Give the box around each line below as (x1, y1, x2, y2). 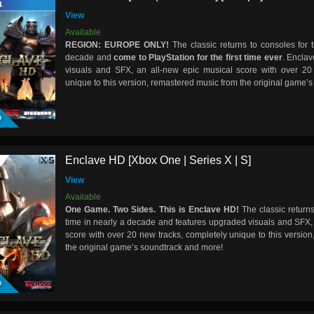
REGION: (65, 39, 104, 50)
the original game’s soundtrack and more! (65, 243, 223, 253)
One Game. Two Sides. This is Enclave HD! (65, 205, 239, 215)
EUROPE (104, 39, 144, 50)
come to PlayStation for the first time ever (114, 52, 282, 62)
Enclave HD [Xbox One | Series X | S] (65, 154, 251, 167)
